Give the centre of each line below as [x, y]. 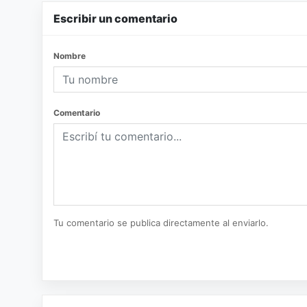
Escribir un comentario [115, 19]
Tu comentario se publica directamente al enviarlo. [161, 223]
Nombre [70, 56]
